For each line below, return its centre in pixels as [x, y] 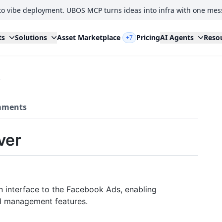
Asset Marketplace [88, 37]
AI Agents [177, 37]
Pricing [148, 37]
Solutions [31, 37]
